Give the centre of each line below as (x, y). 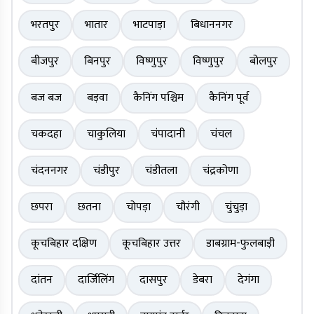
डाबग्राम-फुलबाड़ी (240, 244)
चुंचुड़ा (236, 207)
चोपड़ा (138, 207)
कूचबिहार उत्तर (151, 244)
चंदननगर (49, 171)
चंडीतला (161, 171)
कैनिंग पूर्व (229, 98)
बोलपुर (264, 62)
